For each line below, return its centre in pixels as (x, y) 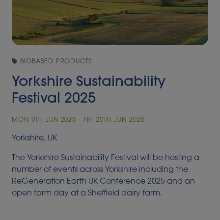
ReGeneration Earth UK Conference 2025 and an (103, 182)
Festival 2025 (54, 99)
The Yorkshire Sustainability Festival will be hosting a (106, 158)
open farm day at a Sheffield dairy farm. (87, 194)
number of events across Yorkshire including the (100, 170)
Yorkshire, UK (34, 139)
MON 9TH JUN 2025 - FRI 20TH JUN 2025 (78, 120)
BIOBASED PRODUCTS (55, 62)
